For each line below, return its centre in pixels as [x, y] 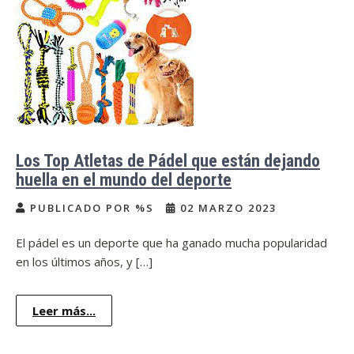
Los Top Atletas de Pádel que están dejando [168, 161]
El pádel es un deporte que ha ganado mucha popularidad [171, 243]
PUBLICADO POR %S [92, 208]
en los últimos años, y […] [84, 262]
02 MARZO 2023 [226, 208]
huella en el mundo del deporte [124, 180]
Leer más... [64, 311]
